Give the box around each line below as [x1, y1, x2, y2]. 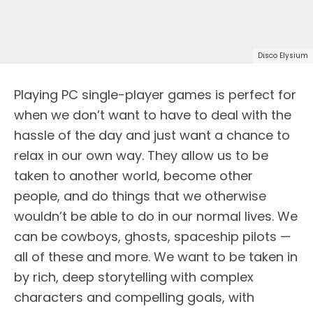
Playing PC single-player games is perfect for [14, 85, 296, 103]
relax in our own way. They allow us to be [14, 146, 268, 164]
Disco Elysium [258, 50, 308, 61]
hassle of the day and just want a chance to [14, 126, 290, 144]
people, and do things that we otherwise [14, 187, 266, 205]
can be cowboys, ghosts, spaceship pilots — [14, 227, 291, 245]
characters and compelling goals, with [14, 288, 254, 306]
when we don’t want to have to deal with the [14, 105, 291, 124]
